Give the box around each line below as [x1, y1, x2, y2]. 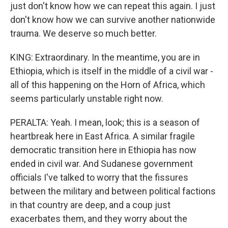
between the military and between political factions [10, 185, 216, 196]
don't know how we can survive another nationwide [10, 14, 215, 25]
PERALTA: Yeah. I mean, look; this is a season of [10, 117, 200, 128]
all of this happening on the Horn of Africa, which [10, 79, 205, 90]
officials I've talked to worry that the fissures [10, 172, 188, 183]
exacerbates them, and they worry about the [10, 213, 187, 224]
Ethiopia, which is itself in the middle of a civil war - [10, 65, 213, 76]
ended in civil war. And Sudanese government [10, 158, 193, 169]
